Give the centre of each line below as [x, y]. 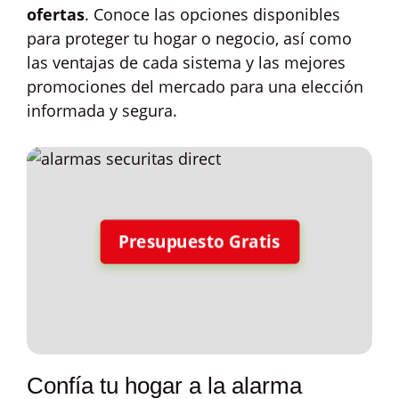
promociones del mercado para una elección [195, 86]
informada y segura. [102, 110]
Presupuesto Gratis [199, 241]
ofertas [56, 14]
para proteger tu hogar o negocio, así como [189, 38]
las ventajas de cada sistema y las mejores [186, 62]
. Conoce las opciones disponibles [212, 14]
